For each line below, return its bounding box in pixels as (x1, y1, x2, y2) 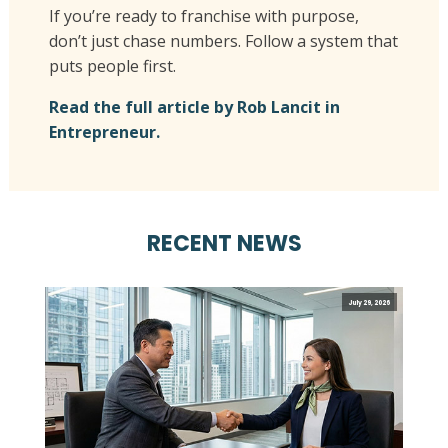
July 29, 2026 (348, 297, 391, 307)
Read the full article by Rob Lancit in (48, 96, 340, 119)
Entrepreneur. (48, 121, 160, 144)
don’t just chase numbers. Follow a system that (48, 30, 398, 53)
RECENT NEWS (146, 228, 302, 260)
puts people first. (48, 55, 176, 78)
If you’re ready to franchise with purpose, (48, 5, 359, 28)
